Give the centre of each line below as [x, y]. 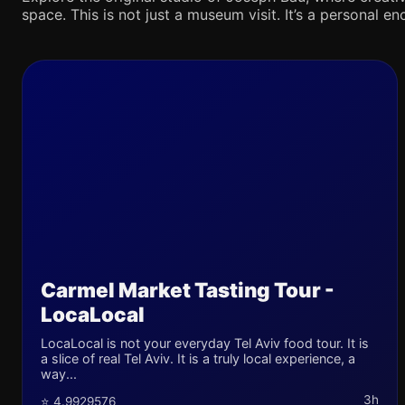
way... [59, 374]
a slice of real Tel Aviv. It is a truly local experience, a [198, 358]
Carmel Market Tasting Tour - [188, 290]
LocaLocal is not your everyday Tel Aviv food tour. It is [205, 343]
